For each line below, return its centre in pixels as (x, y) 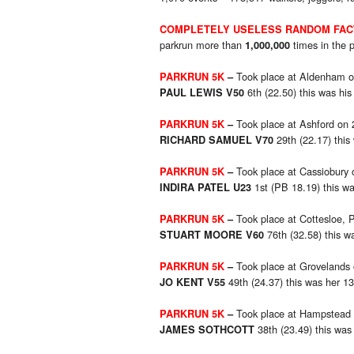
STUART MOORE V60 (212, 235)
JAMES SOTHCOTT (207, 330)
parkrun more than (202, 45)
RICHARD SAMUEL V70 (217, 140)
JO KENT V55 (192, 282)
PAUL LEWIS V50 (202, 93)
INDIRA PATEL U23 (205, 188)
